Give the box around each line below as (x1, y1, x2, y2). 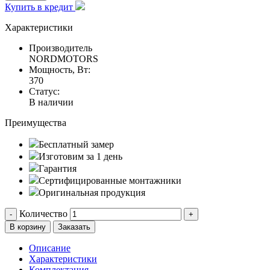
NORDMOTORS (29, 53, 98, 64)
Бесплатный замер (39, 139, 114, 149)
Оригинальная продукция (39, 187, 145, 198)
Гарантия (39, 163, 77, 174)
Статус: (29, 86, 60, 96)
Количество (19, 208, 67, 219)
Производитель (29, 42, 92, 53)
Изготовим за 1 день (39, 151, 122, 162)
